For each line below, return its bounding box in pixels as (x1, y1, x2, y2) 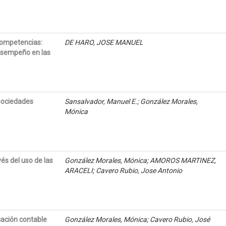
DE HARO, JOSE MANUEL (65, 38, 144, 47)
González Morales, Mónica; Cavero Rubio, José (65, 215, 210, 224)
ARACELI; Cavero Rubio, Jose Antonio (65, 166, 183, 175)
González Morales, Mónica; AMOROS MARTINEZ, (65, 156, 216, 165)
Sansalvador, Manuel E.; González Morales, (65, 97, 198, 106)
